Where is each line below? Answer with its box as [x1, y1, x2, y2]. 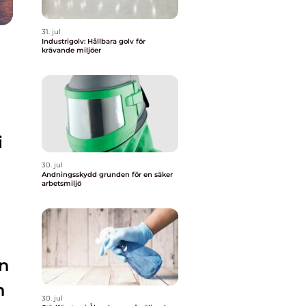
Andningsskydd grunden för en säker [42, 170, 99, 179]
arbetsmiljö [42, 179, 81, 188]
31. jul [42, 27, 61, 36]
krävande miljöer [42, 46, 101, 55]
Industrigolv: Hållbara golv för [42, 37, 145, 46]
